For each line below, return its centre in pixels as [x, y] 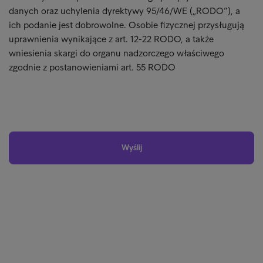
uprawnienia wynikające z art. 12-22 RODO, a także [111, 39]
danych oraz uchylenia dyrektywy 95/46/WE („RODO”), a [124, 11]
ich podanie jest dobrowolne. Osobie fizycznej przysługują [127, 25]
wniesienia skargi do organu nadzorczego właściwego [117, 53]
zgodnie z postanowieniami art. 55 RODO [92, 67]
